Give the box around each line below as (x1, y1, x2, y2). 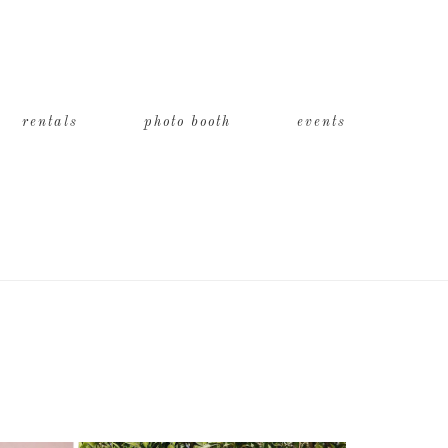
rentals (22, 115, 78, 129)
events (297, 115, 346, 129)
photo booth (144, 115, 231, 129)
